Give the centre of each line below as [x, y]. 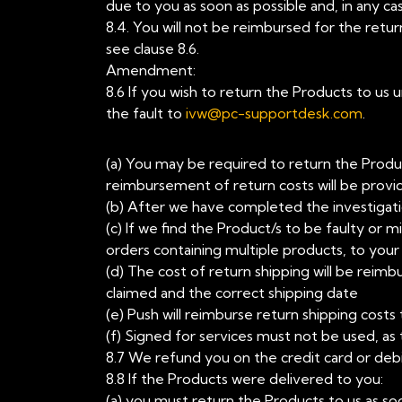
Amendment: [151, 70]
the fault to [146, 113]
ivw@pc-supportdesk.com [274, 113]
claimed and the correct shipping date [232, 293]
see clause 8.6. [153, 48]
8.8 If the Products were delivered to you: [245, 379]
